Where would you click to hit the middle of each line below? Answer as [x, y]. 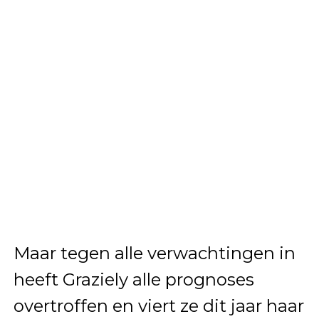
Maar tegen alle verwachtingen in [154, 253]
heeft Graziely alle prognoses [134, 280]
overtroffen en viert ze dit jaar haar [158, 306]
